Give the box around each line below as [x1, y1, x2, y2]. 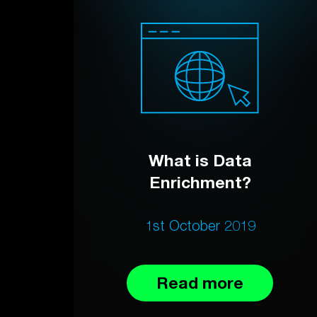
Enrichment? [149, 172, 251, 192]
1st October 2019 [144, 217, 255, 234]
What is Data [148, 150, 252, 170]
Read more [156, 272, 244, 292]
